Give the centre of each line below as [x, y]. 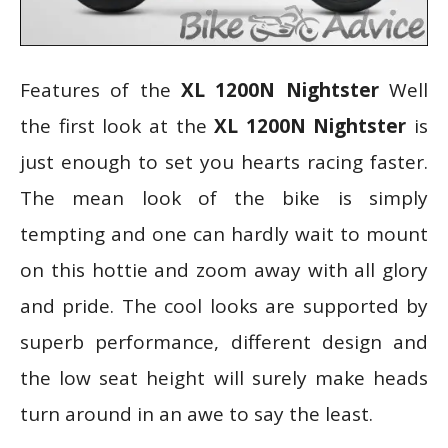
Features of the [100, 89]
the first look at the [117, 125]
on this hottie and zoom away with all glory [224, 269]
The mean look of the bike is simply [224, 197]
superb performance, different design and [224, 341]
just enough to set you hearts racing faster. [224, 161]
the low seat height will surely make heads [224, 377]
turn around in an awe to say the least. [196, 413]
